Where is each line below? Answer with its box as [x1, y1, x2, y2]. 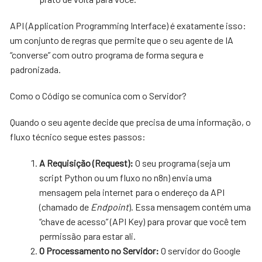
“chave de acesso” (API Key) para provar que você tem [39, 215, 247, 227]
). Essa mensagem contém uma [129, 201, 251, 212]
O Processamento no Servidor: [39, 244, 160, 256]
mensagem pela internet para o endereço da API [39, 186, 225, 198]
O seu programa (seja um [135, 157, 231, 168]
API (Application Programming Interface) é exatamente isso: [10, 19, 247, 31]
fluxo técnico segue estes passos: [10, 130, 146, 142]
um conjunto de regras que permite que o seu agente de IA [10, 34, 234, 46]
